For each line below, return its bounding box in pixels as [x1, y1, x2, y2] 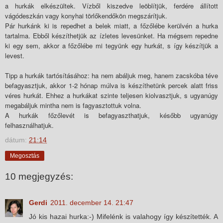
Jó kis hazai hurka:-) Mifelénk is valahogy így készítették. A [29, 212, 218, 221]
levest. [5, 50, 24, 60]
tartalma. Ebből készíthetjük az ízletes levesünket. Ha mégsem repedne [5, 30, 218, 40]
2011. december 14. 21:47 [50, 198, 133, 207]
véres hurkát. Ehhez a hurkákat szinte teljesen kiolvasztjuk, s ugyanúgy [5, 90, 218, 100]
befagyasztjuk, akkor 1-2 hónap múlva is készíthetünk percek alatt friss [5, 80, 218, 90]
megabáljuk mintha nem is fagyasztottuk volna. [5, 100, 141, 110]
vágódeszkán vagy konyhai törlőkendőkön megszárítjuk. [5, 10, 167, 20]
